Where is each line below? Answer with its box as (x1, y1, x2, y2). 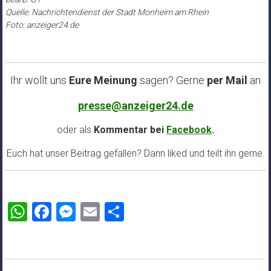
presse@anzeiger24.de (77, 99, 194, 113)
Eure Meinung (69, 74, 137, 87)
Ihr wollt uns (10, 74, 69, 87)
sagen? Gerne (137, 74, 204, 87)
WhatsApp (27, 200, 116, 224)
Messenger (75, 200, 169, 224)
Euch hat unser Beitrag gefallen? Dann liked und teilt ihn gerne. (6, 148, 265, 160)
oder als (57, 124, 91, 136)
